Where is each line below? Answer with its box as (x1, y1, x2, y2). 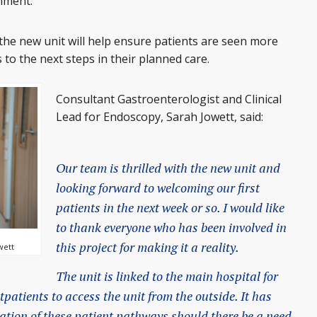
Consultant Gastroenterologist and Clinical (56, 91, 282, 107)
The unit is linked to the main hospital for (56, 267, 278, 285)
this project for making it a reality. (56, 238, 239, 255)
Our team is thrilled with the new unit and (56, 158, 280, 176)
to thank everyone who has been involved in (56, 218, 287, 236)
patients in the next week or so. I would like (56, 198, 284, 216)
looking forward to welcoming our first (56, 178, 260, 196)
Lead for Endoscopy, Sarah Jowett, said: (56, 108, 263, 125)
